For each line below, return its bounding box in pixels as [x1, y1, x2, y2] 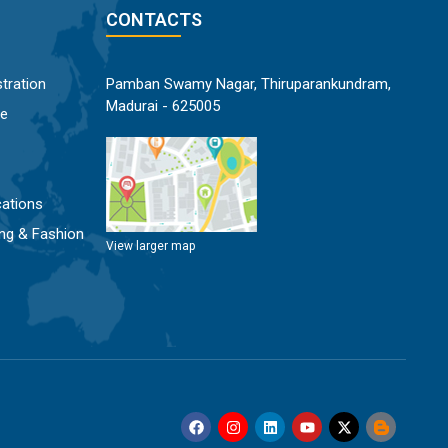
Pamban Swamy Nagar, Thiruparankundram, [106, 75, 391, 94]
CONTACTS [106, 9, 202, 31]
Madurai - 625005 [106, 97, 220, 116]
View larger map [106, 239, 195, 254]
